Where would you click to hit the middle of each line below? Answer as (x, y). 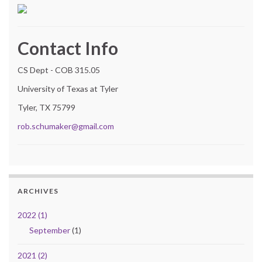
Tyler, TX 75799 (46, 107)
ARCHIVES (38, 191)
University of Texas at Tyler (68, 88)
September (50, 230)
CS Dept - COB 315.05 (59, 70)
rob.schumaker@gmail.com (66, 126)
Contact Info (68, 48)
